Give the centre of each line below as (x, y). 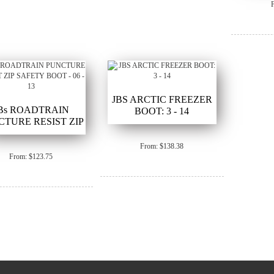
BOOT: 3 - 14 (162, 111)
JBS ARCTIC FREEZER (162, 100)
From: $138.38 (162, 146)
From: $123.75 (31, 157)
